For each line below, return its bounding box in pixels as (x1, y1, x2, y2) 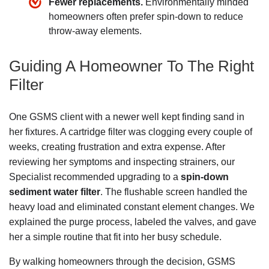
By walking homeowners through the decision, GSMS (9, 256, 235, 267)
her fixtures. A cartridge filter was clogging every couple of (9, 127, 252, 138)
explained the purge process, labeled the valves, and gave (9, 217, 256, 228)
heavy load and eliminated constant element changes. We (9, 202, 255, 213)
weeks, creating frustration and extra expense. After (9, 142, 225, 153)
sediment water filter (9, 187, 100, 198)
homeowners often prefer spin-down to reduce (49, 11, 243, 22)
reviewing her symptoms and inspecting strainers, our (9, 157, 235, 168)
